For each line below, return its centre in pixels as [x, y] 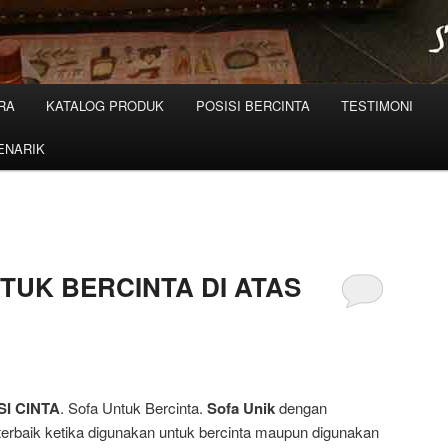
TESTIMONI [377, 105]
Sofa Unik [241, 407]
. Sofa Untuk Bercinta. [133, 407]
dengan [301, 407]
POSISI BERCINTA [252, 105]
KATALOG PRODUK [105, 105]
